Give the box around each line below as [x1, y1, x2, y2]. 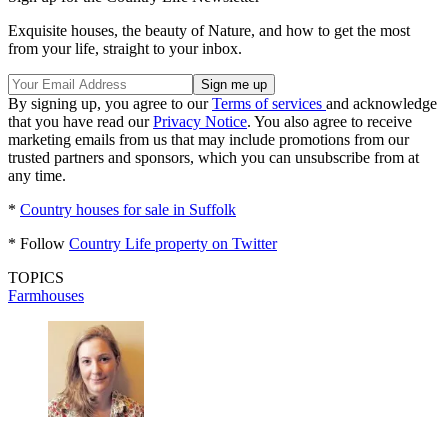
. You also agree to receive [247, 112, 412, 130]
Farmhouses [8, 286, 84, 304]
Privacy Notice [153, 112, 247, 130]
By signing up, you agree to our [8, 94, 212, 112]
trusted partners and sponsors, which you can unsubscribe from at [8, 148, 419, 166]
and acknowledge [326, 94, 437, 112]
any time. [8, 166, 66, 184]
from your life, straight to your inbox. [8, 39, 242, 57]
